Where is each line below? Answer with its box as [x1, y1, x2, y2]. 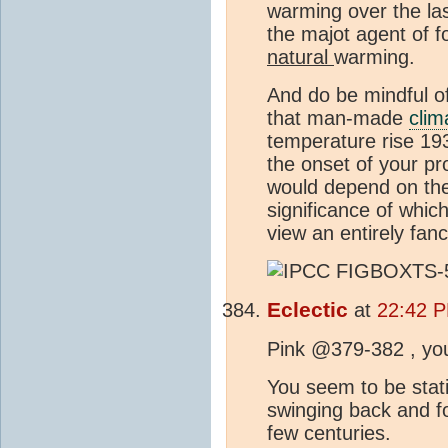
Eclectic [267, 297, 348, 322]
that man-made [267, 106, 409, 129]
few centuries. [267, 421, 391, 444]
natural [267, 45, 334, 68]
